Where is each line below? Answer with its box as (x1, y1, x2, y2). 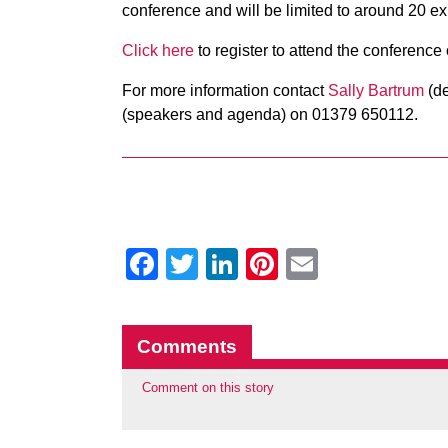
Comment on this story (142, 380, 274, 395)
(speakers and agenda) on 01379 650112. (122, 106, 418, 123)
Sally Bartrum (328, 82, 424, 99)
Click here (122, 42, 194, 59)
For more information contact (122, 82, 328, 99)
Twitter (198, 246, 293, 282)
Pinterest (278, 246, 405, 282)
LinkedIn (238, 246, 360, 282)
